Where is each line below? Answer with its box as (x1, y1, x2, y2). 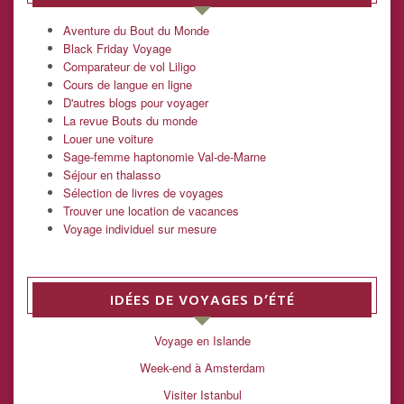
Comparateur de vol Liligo (63, 57, 196, 75)
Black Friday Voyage (63, 39, 171, 57)
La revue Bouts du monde (63, 111, 197, 129)
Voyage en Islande (153, 332, 251, 350)
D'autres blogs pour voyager (63, 93, 208, 111)
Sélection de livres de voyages (63, 183, 224, 201)
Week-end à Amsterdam (139, 359, 265, 377)
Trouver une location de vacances (63, 201, 239, 219)
